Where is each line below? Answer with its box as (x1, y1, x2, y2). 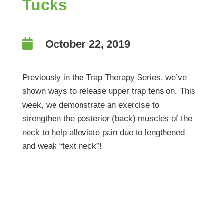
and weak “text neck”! (22, 141, 102, 151)
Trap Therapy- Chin (22, 169, 167, 187)
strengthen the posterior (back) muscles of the (22, 114, 192, 124)
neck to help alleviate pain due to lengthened (22, 128, 185, 137)
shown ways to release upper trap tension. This (22, 86, 195, 96)
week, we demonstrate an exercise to (22, 100, 159, 110)
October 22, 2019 (45, 38, 130, 51)
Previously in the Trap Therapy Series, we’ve (22, 73, 187, 82)
